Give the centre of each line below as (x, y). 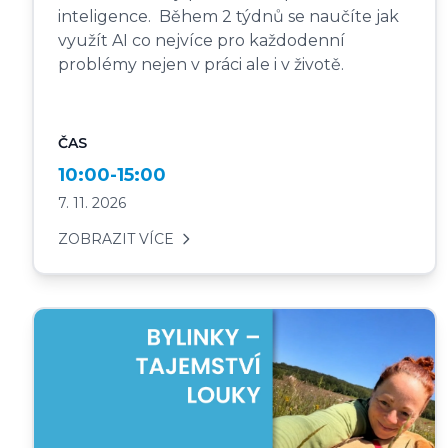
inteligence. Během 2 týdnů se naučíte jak (228, 16)
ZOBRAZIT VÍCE (116, 238)
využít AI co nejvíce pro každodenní (201, 40)
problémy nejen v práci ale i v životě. (203, 64)
